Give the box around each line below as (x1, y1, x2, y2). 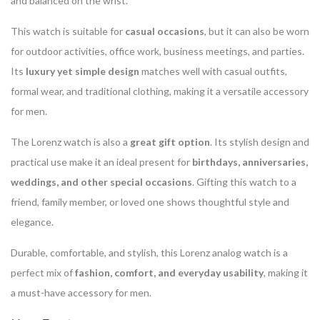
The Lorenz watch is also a (11, 135, 130, 148)
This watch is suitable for (11, 24, 125, 37)
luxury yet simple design (26, 64, 139, 77)
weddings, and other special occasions (11, 175, 192, 188)
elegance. (11, 215, 54, 228)
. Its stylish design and (210, 135, 309, 148)
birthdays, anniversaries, (192, 155, 308, 168)
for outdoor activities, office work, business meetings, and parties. (11, 44, 304, 57)
